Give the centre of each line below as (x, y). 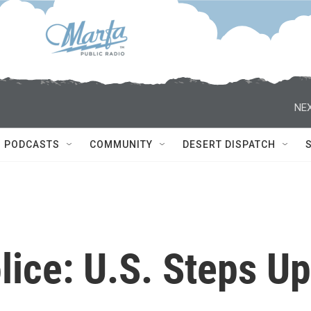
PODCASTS (32, 144)
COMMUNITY (121, 144)
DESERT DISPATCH (229, 144)
